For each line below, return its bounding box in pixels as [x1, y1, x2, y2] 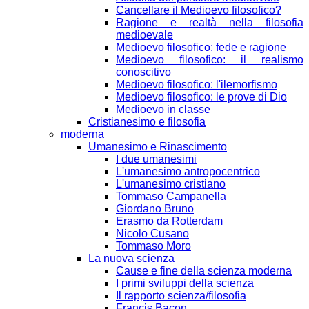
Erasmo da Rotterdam [116, 215, 223, 227]
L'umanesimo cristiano [116, 177, 226, 190]
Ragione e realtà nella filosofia [116, 16, 303, 28]
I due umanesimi [116, 152, 197, 165]
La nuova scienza [88, 252, 175, 264]
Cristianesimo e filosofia [88, 115, 206, 128]
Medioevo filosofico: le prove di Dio [116, 90, 287, 103]
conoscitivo [116, 66, 171, 78]
